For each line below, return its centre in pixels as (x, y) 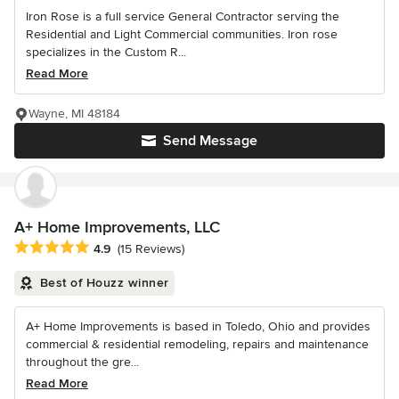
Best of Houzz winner (104, 282)
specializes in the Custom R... (106, 52)
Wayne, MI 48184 (74, 113)
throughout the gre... (82, 362)
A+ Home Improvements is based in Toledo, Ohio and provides (198, 326)
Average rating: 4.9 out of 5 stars (114, 247)
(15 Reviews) (151, 248)
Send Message (210, 140)
